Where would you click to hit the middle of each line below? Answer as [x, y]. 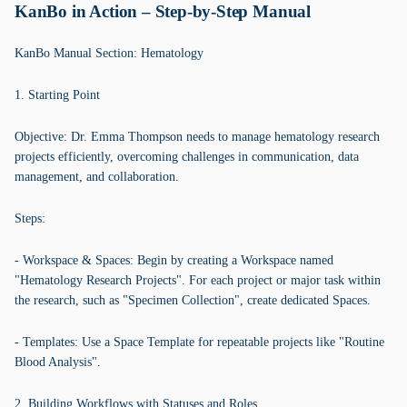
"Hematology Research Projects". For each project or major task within [198, 280]
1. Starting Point [57, 95]
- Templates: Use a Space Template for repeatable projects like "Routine [199, 342]
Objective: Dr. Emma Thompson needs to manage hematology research [197, 137]
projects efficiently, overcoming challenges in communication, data [187, 157]
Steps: [30, 218]
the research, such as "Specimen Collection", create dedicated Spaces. [193, 300]
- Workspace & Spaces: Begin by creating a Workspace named [174, 260]
